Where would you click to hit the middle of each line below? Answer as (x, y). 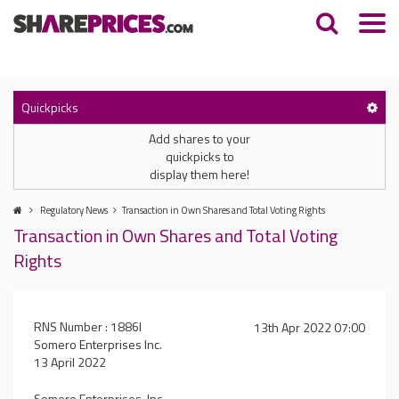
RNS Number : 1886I (88, 326)
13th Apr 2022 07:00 (309, 327)
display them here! (199, 174)
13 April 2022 (70, 362)
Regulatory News (74, 210)
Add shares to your (199, 138)
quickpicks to (199, 156)
